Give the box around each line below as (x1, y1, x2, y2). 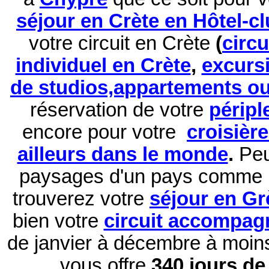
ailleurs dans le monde (17, 144, 228, 166)
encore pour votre (22, 121, 187, 144)
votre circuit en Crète (29, 32, 216, 55)
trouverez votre (13, 188, 150, 210)
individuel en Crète (15, 55, 191, 77)
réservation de (30, 99, 154, 121)
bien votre (12, 210, 104, 232)
